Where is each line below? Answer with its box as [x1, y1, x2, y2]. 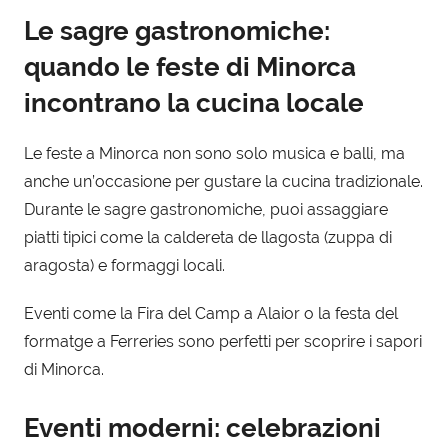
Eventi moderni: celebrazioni [24, 413, 381, 444]
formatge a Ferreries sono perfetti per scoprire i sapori [24, 332, 422, 352]
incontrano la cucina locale [24, 87, 364, 118]
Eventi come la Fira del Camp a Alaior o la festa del [24, 304, 398, 324]
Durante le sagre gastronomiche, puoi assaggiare [24, 200, 388, 220]
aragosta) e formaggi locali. [24, 256, 225, 276]
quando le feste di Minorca [24, 51, 356, 82]
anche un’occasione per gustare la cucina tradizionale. [24, 172, 423, 192]
